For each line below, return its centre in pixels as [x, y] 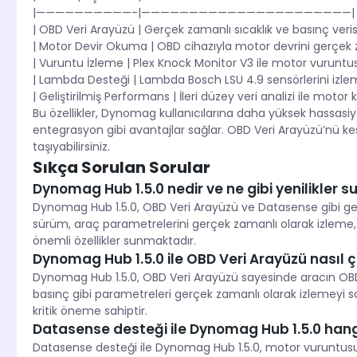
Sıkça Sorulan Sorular [121, 168]
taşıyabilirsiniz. [71, 147]
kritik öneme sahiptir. [90, 311]
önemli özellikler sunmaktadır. [114, 241]
